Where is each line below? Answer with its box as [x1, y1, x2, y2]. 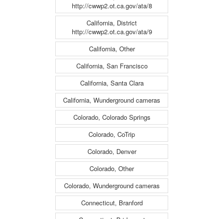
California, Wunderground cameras [63, 95, 160, 105]
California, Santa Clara [80, 78, 144, 88]
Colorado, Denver [87, 146, 136, 156]
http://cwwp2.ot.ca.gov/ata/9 [71, 26, 152, 36]
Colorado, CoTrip [88, 129, 135, 139]
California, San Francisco [76, 61, 148, 70]
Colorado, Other [89, 163, 134, 173]
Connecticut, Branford [81, 197, 143, 207]
